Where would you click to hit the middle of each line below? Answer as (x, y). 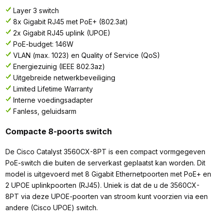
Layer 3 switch (36, 11)
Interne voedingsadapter (53, 100)
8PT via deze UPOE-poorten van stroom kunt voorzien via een (106, 197)
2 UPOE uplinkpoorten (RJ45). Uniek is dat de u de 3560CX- (102, 185)
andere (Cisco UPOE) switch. (51, 208)
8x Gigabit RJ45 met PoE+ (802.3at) (70, 22)
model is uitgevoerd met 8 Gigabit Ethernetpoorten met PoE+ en (108, 174)
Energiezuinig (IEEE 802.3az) (59, 67)
